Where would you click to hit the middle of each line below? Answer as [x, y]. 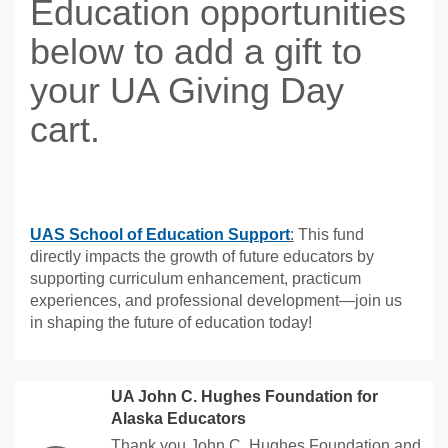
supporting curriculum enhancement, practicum [195, 279]
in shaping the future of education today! [171, 323]
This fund [329, 235]
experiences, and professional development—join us [216, 301]
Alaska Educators [178, 418]
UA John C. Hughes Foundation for [244, 396]
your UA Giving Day [187, 90]
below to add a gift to [196, 51]
